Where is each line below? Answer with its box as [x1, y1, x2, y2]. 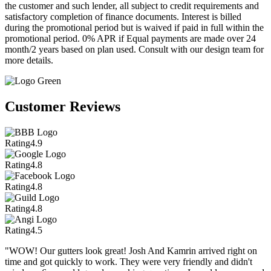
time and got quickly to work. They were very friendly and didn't [5, 256, 252, 267]
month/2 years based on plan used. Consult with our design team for [5, 44, 264, 55]
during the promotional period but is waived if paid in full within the [5, 22, 264, 33]
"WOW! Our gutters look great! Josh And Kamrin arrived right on [5, 246, 257, 256]
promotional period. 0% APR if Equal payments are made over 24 [5, 33, 256, 44]
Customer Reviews [5, 99, 120, 115]
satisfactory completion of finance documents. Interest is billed [5, 11, 241, 22]
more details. [5, 55, 53, 66]
